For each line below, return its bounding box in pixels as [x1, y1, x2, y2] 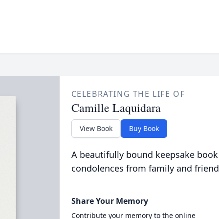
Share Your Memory [71, 196, 148, 206]
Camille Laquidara [71, 100, 161, 115]
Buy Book [129, 124, 159, 133]
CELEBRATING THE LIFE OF [71, 88, 185, 99]
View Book [79, 124, 112, 133]
